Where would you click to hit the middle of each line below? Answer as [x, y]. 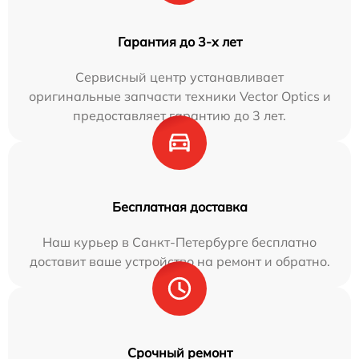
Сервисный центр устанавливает [179, 77]
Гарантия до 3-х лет [179, 42]
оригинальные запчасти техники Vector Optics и [179, 96]
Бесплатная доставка [179, 207]
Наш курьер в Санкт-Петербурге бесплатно [179, 242]
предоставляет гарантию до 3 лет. [179, 115]
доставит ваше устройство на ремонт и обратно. [179, 261]
